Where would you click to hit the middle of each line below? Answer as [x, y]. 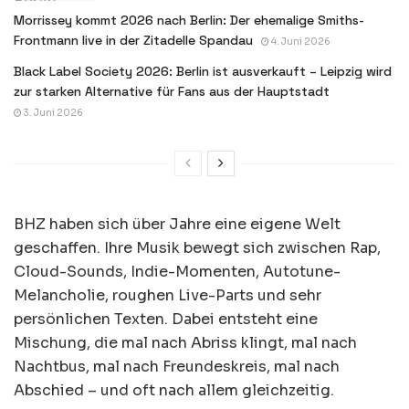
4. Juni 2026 [300, 42]
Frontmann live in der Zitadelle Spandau [133, 41]
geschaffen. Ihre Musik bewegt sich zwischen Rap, [197, 248]
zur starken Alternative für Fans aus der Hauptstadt [172, 92]
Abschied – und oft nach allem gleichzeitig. [174, 391]
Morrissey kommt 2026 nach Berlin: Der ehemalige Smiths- [189, 21]
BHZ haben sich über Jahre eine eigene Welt [177, 225]
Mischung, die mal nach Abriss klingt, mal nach [185, 343]
